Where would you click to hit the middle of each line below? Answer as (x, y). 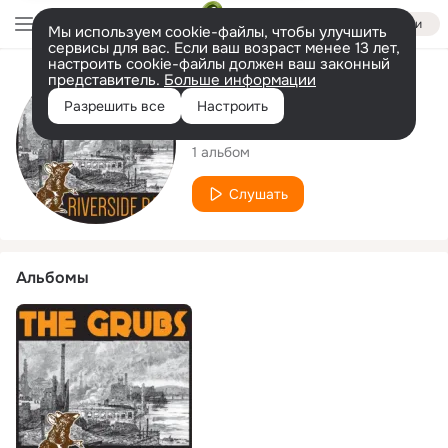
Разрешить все (114, 106)
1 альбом (221, 151)
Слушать (258, 193)
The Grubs (250, 122)
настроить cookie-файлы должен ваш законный (219, 64)
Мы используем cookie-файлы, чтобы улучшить (217, 32)
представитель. (106, 80)
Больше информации (240, 80)
